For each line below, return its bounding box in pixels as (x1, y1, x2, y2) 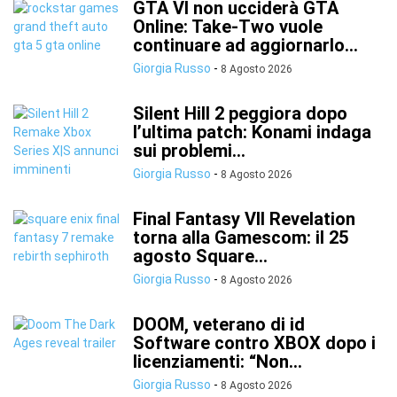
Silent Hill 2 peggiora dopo (133, 103, 347, 124)
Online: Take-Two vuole (133, 16, 323, 37)
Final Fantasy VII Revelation (133, 208, 355, 230)
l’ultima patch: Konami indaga (133, 121, 371, 143)
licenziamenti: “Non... (133, 351, 302, 372)
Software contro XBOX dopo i (133, 332, 376, 354)
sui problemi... (133, 140, 245, 161)
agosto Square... (133, 245, 268, 267)
